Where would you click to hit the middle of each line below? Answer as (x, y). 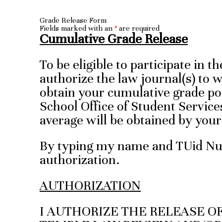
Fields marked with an (77, 28)
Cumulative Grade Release (114, 39)
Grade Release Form (73, 21)
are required (138, 28)
